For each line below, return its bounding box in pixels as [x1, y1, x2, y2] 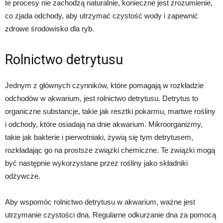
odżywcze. [5, 172, 40, 181]
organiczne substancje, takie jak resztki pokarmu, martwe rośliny [5, 107, 216, 116]
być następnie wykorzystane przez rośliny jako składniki [5, 159, 188, 168]
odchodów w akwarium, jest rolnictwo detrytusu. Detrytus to [5, 94, 198, 103]
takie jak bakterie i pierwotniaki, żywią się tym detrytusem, [5, 133, 193, 142]
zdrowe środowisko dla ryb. [5, 24, 94, 33]
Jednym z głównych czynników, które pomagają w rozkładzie [5, 81, 204, 90]
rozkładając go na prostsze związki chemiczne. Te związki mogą [5, 146, 215, 155]
